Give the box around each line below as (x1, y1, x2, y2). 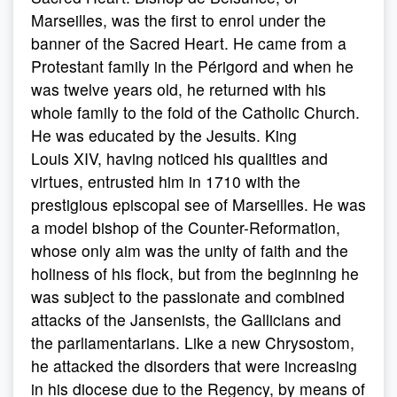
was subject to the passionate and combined (31, 285, 345, 307)
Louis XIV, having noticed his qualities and (31, 147, 328, 169)
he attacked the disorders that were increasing (31, 354, 357, 377)
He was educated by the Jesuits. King (31, 124, 297, 146)
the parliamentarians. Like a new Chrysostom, (31, 331, 354, 354)
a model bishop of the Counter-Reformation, (31, 216, 340, 238)
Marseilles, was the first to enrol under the (31, 9, 326, 31)
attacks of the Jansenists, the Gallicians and (31, 308, 341, 331)
